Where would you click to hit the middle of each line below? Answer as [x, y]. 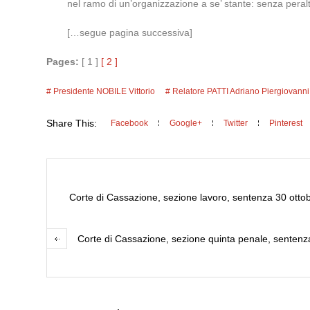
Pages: [63, 62]
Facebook [130, 123]
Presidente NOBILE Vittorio [104, 91]
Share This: [72, 123]
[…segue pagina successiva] [130, 33]
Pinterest [286, 123]
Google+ [186, 123]
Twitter [236, 123]
